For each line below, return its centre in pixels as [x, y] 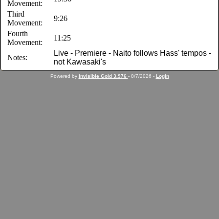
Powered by [64, 76]
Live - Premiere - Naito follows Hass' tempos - [133, 53]
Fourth [18, 33]
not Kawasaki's [80, 62]
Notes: [18, 57]
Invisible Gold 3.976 [103, 76]
